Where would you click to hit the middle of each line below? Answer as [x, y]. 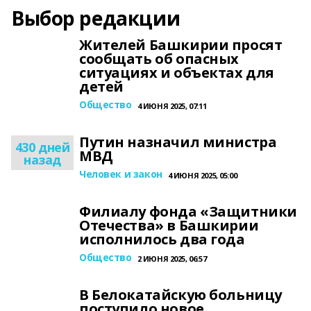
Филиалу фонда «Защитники [188, 211]
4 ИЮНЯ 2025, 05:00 [202, 175]
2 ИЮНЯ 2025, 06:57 [172, 259]
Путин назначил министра [178, 142]
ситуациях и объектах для [177, 73]
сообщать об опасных [159, 59]
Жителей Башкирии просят [181, 45]
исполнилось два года [162, 239]
